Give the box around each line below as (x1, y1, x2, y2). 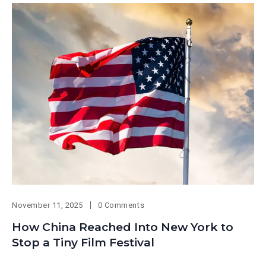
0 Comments (97, 201, 145, 210)
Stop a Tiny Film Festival (12, 236, 154, 250)
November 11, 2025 (12, 201, 83, 210)
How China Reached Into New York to (12, 220, 233, 235)
